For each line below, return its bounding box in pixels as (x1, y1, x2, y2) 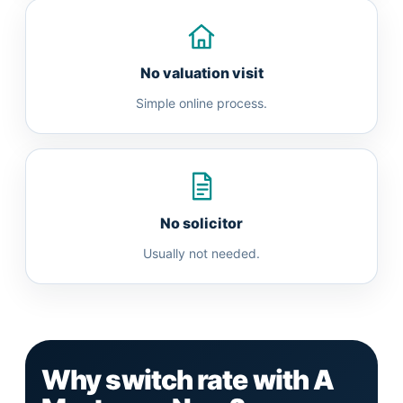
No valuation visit (139, 64, 264, 82)
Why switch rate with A (41, 363, 335, 396)
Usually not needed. (143, 246, 260, 261)
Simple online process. (136, 95, 267, 111)
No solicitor (160, 214, 243, 232)
